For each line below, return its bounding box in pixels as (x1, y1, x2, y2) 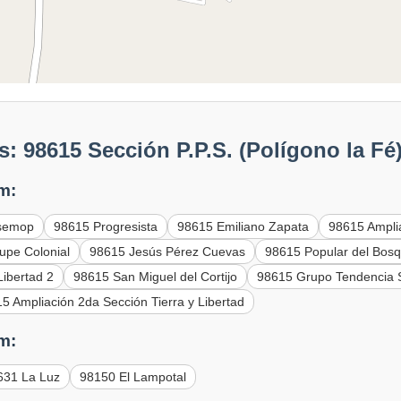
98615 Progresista (54, 219, 158, 235)
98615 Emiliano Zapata (177, 219, 310, 235)
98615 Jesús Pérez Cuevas (90, 244, 246, 260)
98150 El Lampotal (80, 369, 187, 384)
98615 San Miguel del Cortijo (73, 269, 238, 285)
